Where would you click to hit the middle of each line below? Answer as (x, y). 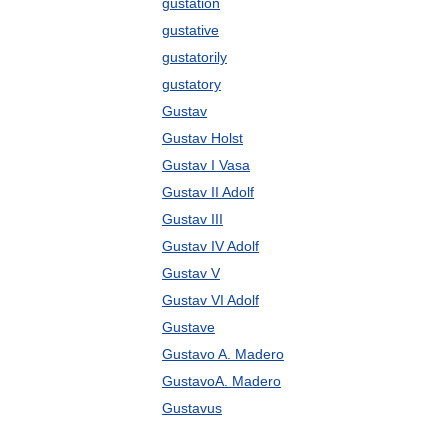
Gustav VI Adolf (210, 300)
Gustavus (192, 408)
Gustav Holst (202, 138)
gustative (190, 30)
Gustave (188, 327)
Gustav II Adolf (208, 192)
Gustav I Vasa (206, 165)
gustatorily (194, 57)
